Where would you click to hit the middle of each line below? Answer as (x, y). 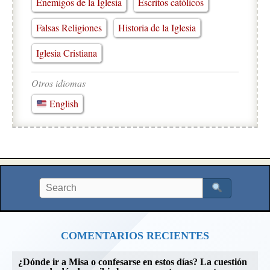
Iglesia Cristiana (67, 52)
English (63, 104)
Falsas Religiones (69, 27)
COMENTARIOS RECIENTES (135, 236)
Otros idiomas (58, 83)
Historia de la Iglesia (157, 27)
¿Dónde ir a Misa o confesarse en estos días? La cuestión (133, 262)
